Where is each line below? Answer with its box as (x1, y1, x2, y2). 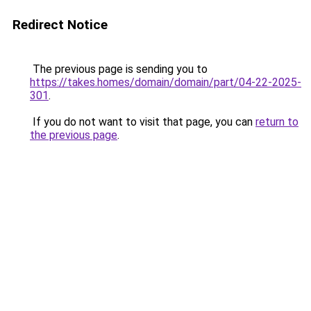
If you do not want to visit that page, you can (30, 115, 255, 128)
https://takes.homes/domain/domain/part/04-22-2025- (30, 76, 301, 89)
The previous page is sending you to (30, 62, 208, 76)
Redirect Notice (12, 17, 108, 33)
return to (255, 115, 299, 128)
